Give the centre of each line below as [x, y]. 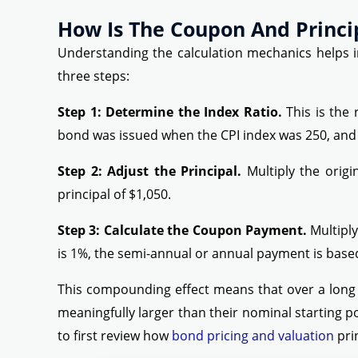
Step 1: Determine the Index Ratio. [170, 112]
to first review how [115, 336]
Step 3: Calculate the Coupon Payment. [182, 231]
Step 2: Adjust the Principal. [149, 171]
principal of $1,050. [114, 195]
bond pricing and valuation [253, 336]
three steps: [93, 76]
